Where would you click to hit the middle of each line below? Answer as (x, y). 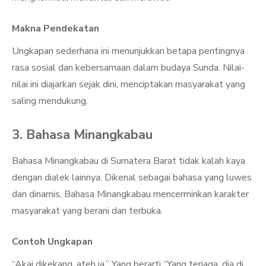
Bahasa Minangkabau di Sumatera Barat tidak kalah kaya (129, 161)
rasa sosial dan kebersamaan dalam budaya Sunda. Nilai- (128, 68)
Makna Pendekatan (56, 28)
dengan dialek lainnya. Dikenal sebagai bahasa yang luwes (132, 178)
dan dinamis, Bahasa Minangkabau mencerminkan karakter (130, 194)
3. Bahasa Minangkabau (82, 135)
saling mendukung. (50, 101)
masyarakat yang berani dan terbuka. (87, 211)
